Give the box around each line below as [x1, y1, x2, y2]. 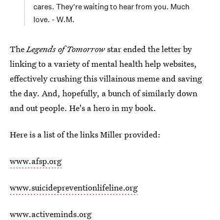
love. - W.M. [33, 15, 75, 24]
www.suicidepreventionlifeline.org [10, 182, 137, 193]
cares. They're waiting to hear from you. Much [33, 2, 190, 11]
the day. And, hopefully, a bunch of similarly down [10, 87, 197, 99]
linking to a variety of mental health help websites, [10, 58, 197, 69]
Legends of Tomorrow [25, 43, 105, 55]
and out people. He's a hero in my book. [10, 102, 156, 113]
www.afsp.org [10, 155, 61, 166]
